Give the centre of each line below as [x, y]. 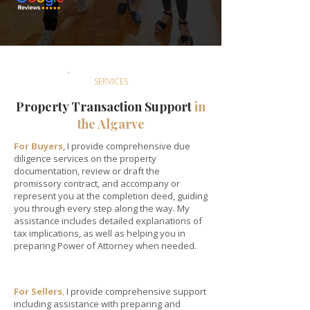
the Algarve [111, 124]
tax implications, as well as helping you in [100, 233]
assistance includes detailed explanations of [108, 221]
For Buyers [38, 146]
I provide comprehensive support [136, 291]
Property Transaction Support [105, 107]
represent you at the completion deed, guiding [111, 196]
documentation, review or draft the [87, 171]
